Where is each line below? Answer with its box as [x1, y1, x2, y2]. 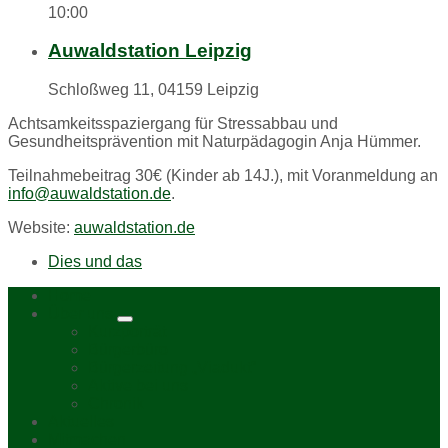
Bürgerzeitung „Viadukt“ [88, 359, 256, 377]
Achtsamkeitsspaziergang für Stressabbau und [8, 115, 338, 133]
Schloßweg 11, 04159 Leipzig [48, 81, 259, 99]
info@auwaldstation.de [8, 185, 171, 203]
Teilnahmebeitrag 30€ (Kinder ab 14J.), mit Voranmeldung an [8, 167, 438, 185]
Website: [8, 219, 74, 237]
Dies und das [48, 253, 142, 271]
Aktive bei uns [88, 377, 188, 395]
